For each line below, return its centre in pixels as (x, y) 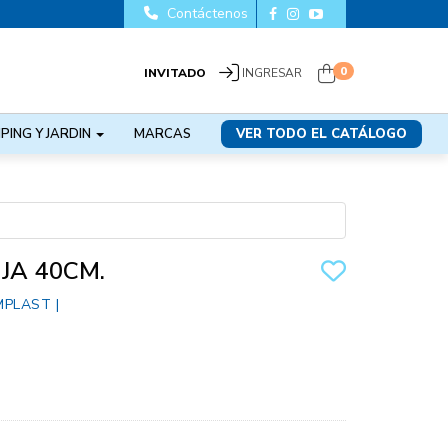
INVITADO (175, 73)
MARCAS (163, 134)
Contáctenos (205, 13)
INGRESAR (272, 73)
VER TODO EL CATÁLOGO (322, 134)
